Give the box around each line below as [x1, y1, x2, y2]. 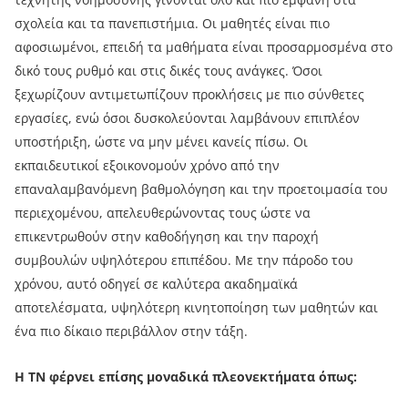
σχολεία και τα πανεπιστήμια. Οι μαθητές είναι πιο [15, 15, 330, 33]
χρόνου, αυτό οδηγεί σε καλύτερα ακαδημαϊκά [15, 275, 298, 293]
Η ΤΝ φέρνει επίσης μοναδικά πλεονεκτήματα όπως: [15, 368, 357, 386]
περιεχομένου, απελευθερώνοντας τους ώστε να [15, 204, 311, 222]
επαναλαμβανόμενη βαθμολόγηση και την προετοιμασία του [15, 180, 388, 199]
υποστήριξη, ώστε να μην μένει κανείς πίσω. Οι [15, 133, 308, 151]
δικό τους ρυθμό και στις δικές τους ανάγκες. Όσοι [15, 62, 322, 80]
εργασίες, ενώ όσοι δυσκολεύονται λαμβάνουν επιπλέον [15, 109, 360, 127]
